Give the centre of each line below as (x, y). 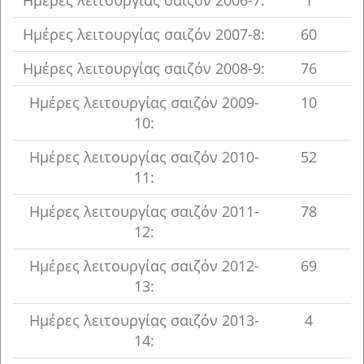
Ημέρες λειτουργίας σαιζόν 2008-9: (144, 68)
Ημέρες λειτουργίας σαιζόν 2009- (144, 102)
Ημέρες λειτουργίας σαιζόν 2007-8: (144, 34)
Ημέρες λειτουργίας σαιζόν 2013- (144, 320)
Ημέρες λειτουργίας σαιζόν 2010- (144, 157)
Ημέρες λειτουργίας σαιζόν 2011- (144, 211)
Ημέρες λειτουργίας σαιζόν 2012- (144, 266)
